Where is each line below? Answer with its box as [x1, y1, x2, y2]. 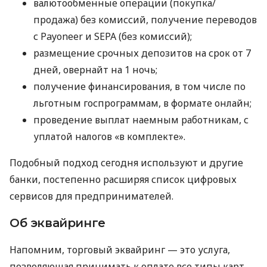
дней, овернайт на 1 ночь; [33, 63, 157, 76]
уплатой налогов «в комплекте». [33, 129, 185, 143]
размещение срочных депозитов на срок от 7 [33, 46, 251, 60]
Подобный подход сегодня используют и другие [10, 156, 243, 169]
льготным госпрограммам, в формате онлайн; [33, 96, 252, 110]
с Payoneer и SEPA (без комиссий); [33, 29, 192, 43]
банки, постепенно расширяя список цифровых [10, 172, 237, 186]
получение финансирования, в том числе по [33, 79, 246, 93]
